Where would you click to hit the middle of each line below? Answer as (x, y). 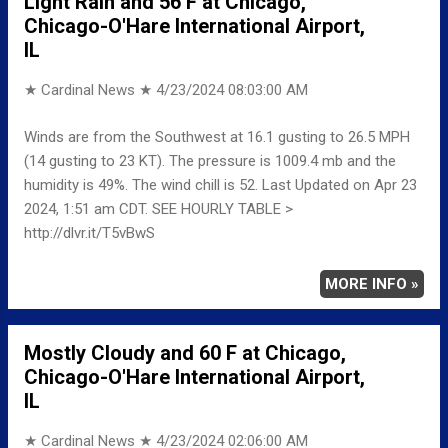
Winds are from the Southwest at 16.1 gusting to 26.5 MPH (217, 136)
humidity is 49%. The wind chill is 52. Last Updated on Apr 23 (220, 184)
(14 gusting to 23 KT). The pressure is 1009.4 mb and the (210, 160)
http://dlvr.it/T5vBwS (89, 232)
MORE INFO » (372, 283)
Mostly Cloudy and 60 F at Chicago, (185, 352)
